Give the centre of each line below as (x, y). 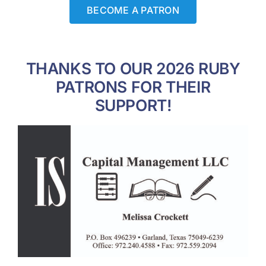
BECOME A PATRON (133, 10)
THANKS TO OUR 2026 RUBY (133, 68)
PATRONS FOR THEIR (133, 86)
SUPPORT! (133, 105)
